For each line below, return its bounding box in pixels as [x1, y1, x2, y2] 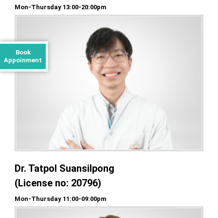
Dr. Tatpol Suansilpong [15, 162, 114, 174]
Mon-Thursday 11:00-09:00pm [15, 195, 107, 202]
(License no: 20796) [15, 177, 101, 189]
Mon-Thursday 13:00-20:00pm [15, 3, 107, 11]
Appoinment [4, 56, 42, 64]
